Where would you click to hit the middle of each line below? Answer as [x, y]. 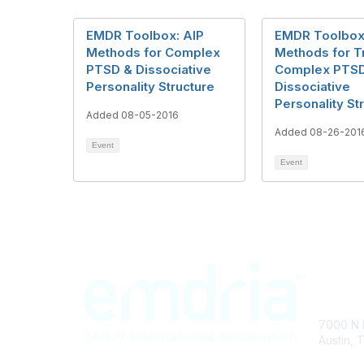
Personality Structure [150, 87]
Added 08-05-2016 [132, 115]
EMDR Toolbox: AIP [145, 35]
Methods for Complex [153, 52]
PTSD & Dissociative [149, 69]
